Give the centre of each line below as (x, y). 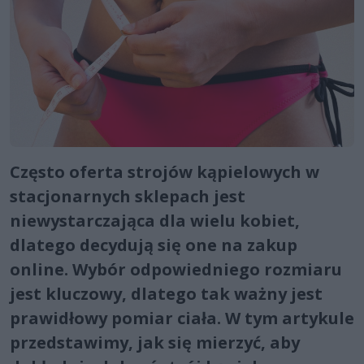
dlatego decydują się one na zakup (154, 245)
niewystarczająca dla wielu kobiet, (155, 220)
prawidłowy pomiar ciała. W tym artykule (182, 318)
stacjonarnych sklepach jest (128, 196)
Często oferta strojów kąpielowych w (165, 171)
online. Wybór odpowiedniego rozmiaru (176, 269)
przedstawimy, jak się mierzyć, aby (155, 342)
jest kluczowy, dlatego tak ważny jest (166, 293)
